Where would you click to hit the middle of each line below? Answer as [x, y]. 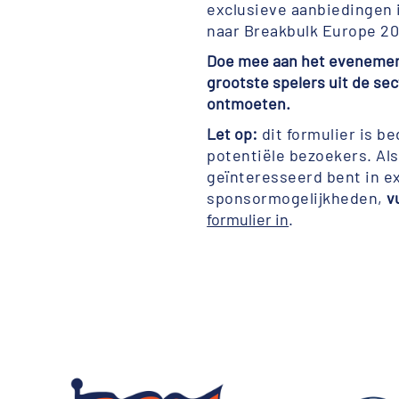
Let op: [232, 134]
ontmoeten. [249, 103]
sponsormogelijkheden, [297, 198]
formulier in [248, 219]
